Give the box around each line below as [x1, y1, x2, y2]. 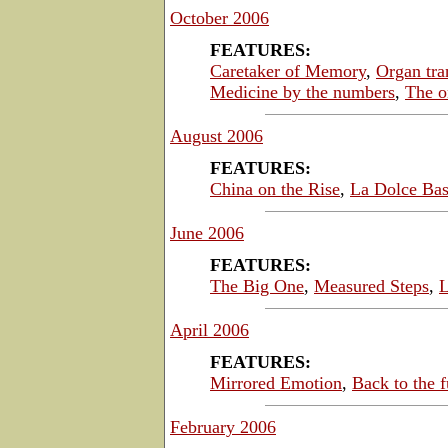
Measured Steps [314, 275, 429, 296]
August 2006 [170, 125, 263, 146]
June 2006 [170, 222, 244, 243]
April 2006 [170, 319, 249, 340]
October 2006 [170, 7, 269, 28]
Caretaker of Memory [210, 60, 366, 81]
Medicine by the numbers [210, 81, 395, 102]
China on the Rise [210, 178, 340, 199]
